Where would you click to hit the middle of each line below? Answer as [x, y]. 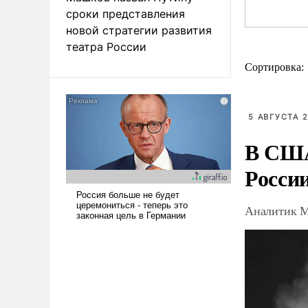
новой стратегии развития [139, 30]
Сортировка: [276, 67]
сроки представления [125, 13]
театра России [106, 46]
